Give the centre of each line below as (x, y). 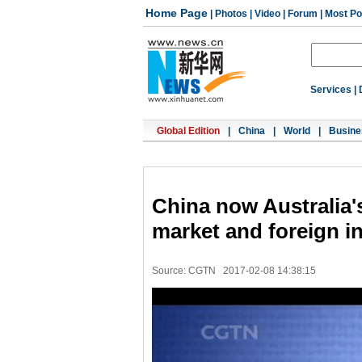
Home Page (177, 13)
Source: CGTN (184, 271)
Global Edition (188, 131)
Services (331, 90)
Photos (231, 14)
